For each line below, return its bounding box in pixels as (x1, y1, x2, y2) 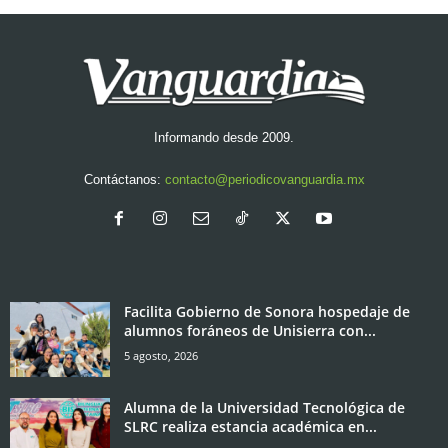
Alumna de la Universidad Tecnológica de (124, 398, 405, 418)
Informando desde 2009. (154, 130, 294, 146)
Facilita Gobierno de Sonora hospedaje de (124, 302, 410, 322)
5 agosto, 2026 (124, 348, 198, 364)
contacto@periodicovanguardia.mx (164, 172, 365, 188)
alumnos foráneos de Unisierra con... (124, 321, 376, 341)
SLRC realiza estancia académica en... (124, 417, 377, 437)
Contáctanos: (83, 172, 165, 188)
